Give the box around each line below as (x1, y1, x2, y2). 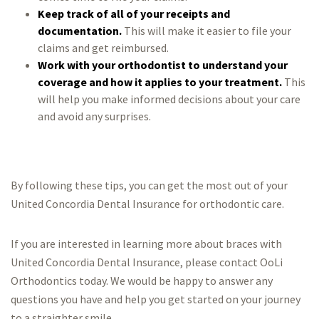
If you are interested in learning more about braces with (11, 236, 282, 251)
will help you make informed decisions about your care (37, 92, 300, 106)
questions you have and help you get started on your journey (11, 292, 300, 306)
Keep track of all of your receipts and (37, 6, 230, 21)
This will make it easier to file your (121, 23, 291, 38)
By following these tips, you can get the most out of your (11, 178, 288, 192)
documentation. (37, 23, 122, 38)
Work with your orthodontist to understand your (37, 58, 288, 72)
